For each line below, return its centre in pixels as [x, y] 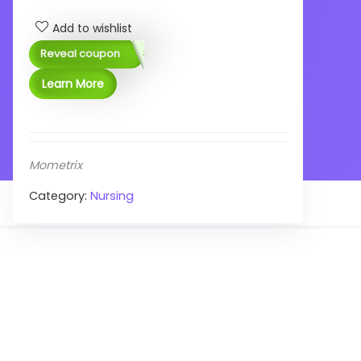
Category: [60, 195]
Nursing [112, 195]
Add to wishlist [92, 28]
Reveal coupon [81, 54]
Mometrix [56, 165]
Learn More [73, 83]
